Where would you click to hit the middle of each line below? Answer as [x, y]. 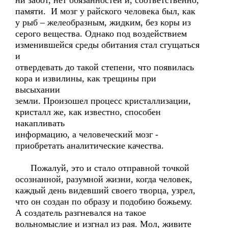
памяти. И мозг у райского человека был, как [105, 11]
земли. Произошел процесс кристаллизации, [103, 101]
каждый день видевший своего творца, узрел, [105, 190]
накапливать [40, 123]
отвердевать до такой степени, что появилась [105, 67]
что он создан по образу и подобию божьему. [104, 202]
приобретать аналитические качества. [90, 146]
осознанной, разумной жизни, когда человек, [104, 179]
